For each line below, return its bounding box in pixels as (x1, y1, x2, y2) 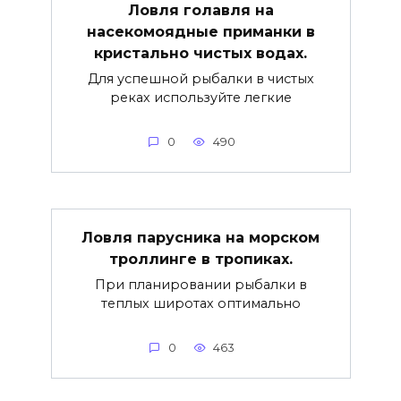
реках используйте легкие (109, 90, 292, 107)
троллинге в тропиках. (108, 250, 293, 268)
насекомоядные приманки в (86, 22, 315, 40)
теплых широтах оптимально (100, 295, 301, 312)
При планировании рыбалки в (94, 277, 307, 294)
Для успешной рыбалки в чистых (87, 71, 314, 88)
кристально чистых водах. (94, 44, 307, 62)
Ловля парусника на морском (81, 228, 320, 246)
